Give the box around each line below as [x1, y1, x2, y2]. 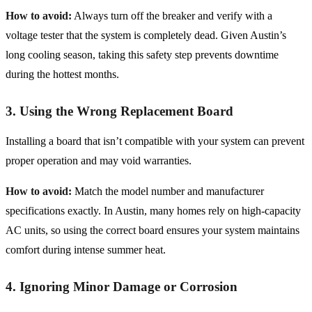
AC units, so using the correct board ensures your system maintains [6, 224, 299, 237]
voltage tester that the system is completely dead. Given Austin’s [6, 29, 286, 42]
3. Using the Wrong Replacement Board [6, 104, 233, 119]
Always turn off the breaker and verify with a [72, 10, 272, 22]
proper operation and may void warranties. [6, 155, 194, 167]
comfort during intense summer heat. [6, 244, 166, 256]
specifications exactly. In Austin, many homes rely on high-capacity [6, 205, 301, 217]
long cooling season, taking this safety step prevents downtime [6, 49, 279, 61]
